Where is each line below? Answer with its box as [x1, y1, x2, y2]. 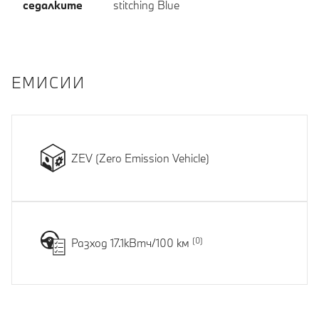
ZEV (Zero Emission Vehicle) [71, 150, 209, 165]
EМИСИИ [11, 73, 85, 93]
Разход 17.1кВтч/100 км [71, 236, 192, 250]
